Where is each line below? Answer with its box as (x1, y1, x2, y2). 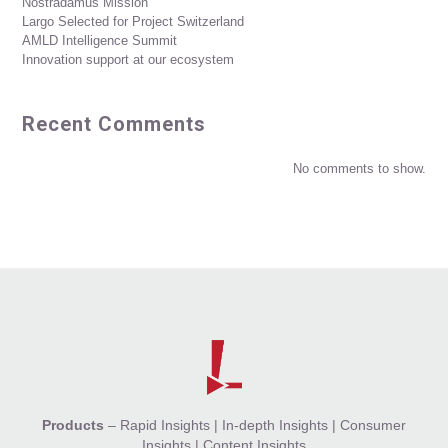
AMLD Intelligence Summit (22, 33, 178, 49)
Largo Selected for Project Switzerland (22, 14, 245, 30)
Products (42, 417, 104, 434)
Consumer (340, 417, 406, 434)
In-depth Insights (222, 417, 328, 434)
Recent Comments (22, 112, 207, 137)
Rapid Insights (120, 417, 210, 434)
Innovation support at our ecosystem (22, 52, 235, 68)
